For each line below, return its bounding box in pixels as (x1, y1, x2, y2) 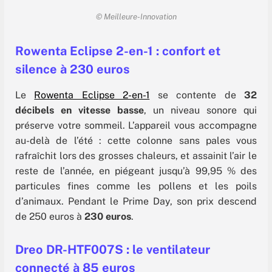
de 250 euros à (15, 211, 84, 223)
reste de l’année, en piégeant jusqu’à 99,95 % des (15, 165, 257, 177)
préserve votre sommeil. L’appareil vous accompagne (15, 120, 257, 132)
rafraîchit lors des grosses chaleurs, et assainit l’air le (15, 150, 257, 162)
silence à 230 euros (15, 62, 130, 77)
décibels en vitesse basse (15, 104, 144, 117)
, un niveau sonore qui (144, 104, 257, 117)
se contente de (149, 89, 245, 101)
